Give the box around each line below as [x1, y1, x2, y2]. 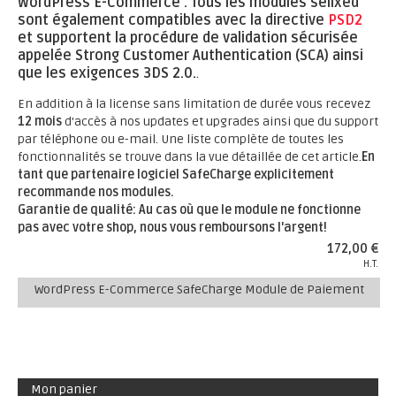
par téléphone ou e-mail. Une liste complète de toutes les [18, 132, 344, 147]
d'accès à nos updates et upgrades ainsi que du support [62, 114, 378, 129]
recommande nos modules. [18, 185, 174, 200]
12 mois [18, 114, 62, 129]
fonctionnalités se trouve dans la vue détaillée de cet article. [18, 149, 362, 164]
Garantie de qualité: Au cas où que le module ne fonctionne [18, 202, 361, 217]
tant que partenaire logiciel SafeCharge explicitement [18, 167, 334, 182]
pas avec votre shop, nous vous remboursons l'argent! [18, 220, 327, 235]
